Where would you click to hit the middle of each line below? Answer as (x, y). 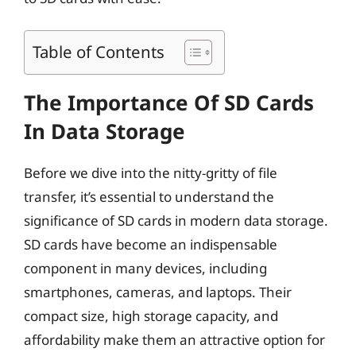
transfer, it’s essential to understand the (149, 197)
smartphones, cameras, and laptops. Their (158, 292)
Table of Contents (99, 51)
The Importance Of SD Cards (169, 103)
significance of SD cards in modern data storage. (176, 221)
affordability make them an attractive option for (174, 340)
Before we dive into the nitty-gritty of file (151, 173)
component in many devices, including (145, 268)
